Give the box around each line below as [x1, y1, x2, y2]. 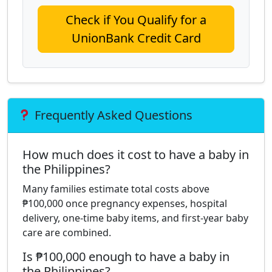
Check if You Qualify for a [66, 12, 206, 28]
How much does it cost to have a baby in [22, 146, 249, 163]
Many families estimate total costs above [22, 182, 209, 195]
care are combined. [22, 226, 111, 239]
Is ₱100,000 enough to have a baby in [22, 248, 229, 265]
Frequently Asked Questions [31, 107, 192, 123]
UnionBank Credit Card [71, 30, 201, 46]
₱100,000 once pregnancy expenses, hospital [22, 197, 227, 210]
